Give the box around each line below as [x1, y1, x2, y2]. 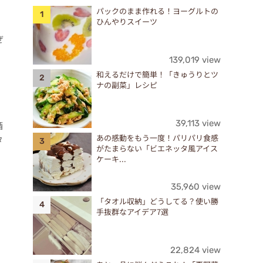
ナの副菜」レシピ [96, 79, 157, 91]
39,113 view [176, 118, 221, 129]
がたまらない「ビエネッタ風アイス [96, 143, 218, 154]
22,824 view [170, 245, 221, 256]
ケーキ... [96, 153, 126, 165]
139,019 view [169, 55, 221, 66]
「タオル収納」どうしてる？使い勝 [96, 195, 218, 207]
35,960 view [171, 181, 221, 193]
